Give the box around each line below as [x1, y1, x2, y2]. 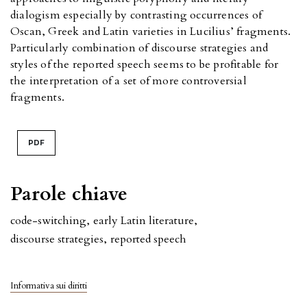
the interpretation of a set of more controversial [10, 73, 247, 88]
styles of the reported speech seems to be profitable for [10, 56, 279, 72]
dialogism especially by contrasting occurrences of [10, 7, 262, 23]
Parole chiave [10, 180, 127, 207]
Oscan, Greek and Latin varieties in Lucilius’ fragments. [10, 23, 291, 39]
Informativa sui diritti [10, 279, 87, 292]
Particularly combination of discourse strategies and [10, 40, 269, 56]
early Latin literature [93, 212, 194, 228]
